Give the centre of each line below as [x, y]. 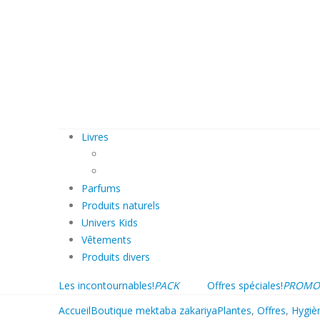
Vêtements [106, 240]
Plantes [234, 311]
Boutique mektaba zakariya [154, 311]
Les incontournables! [106, 286]
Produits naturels [121, 206]
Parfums [101, 189]
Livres [95, 137]
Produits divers [116, 257]
